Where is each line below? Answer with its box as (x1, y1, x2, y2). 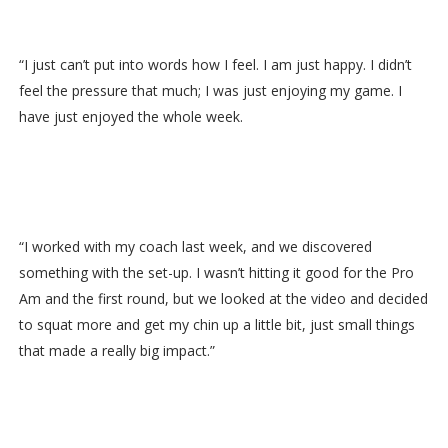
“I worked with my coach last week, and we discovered (18, 237, 372, 257)
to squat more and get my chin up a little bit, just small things (18, 315, 415, 335)
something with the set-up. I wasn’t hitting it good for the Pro (18, 263, 414, 283)
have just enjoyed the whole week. (18, 107, 243, 127)
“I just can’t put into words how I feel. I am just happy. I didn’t (18, 55, 412, 75)
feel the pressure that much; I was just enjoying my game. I (18, 81, 402, 101)
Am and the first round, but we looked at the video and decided (18, 289, 428, 309)
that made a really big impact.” (18, 341, 215, 361)
